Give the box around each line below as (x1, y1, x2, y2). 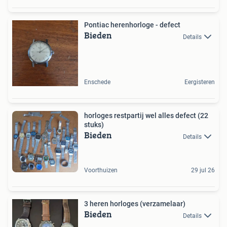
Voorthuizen (84, 167, 118, 174)
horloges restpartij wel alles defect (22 (84, 111, 208, 120)
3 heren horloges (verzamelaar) (84, 200, 185, 208)
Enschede (84, 79, 110, 86)
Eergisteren (184, 79, 215, 86)
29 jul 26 (191, 167, 215, 174)
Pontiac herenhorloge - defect (84, 21, 180, 29)
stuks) (84, 121, 104, 129)
